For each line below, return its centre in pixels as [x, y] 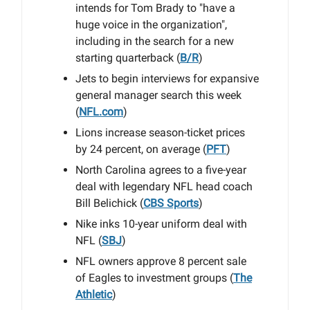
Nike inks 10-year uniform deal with [161, 224]
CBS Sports [171, 203]
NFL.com [101, 112]
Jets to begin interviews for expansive [167, 79]
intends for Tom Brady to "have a [155, 8]
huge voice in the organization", [151, 25]
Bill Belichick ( [109, 203]
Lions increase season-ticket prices [160, 133]
